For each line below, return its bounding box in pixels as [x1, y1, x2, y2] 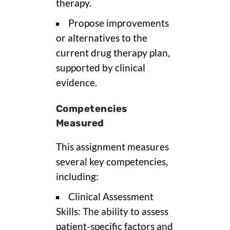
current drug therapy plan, [56, 47, 170, 59]
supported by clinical [56, 62, 145, 73]
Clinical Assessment [68, 190, 154, 202]
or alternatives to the [56, 32, 147, 44]
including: [56, 170, 99, 182]
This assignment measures [56, 141, 169, 152]
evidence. [56, 76, 97, 88]
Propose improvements [68, 17, 169, 29]
